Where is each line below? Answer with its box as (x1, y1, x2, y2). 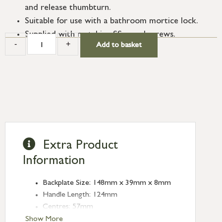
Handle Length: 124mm (43, 191, 117, 200)
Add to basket (96, 42, 142, 50)
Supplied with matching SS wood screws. (25, 31, 175, 40)
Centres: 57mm (43, 203, 93, 212)
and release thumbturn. (25, 4, 111, 13)
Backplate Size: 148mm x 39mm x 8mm (43, 179, 171, 188)
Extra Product (43, 140, 118, 153)
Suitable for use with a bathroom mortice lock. (25, 17, 198, 27)
